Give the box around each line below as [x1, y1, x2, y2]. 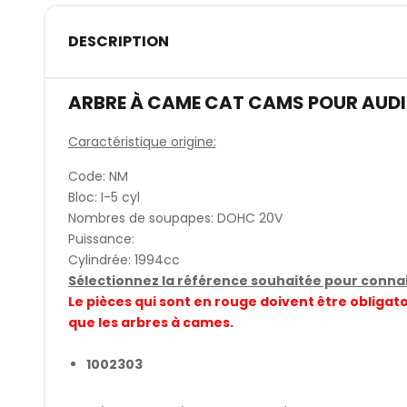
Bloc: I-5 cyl [67, 187, 140, 206]
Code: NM [67, 166, 128, 185]
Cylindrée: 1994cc [67, 250, 180, 269]
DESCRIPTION [67, 31, 169, 53]
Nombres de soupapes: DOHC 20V [67, 208, 283, 227]
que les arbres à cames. [67, 313, 236, 332]
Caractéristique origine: [67, 132, 216, 151]
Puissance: [67, 229, 138, 248]
